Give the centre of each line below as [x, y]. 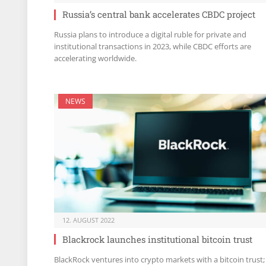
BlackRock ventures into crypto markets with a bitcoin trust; [159, 259]
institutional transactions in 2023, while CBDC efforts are [153, 47]
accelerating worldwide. [95, 58]
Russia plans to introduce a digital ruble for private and [150, 35]
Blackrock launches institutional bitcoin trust [157, 239]
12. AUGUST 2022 [88, 220]
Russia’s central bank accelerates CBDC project [159, 15]
